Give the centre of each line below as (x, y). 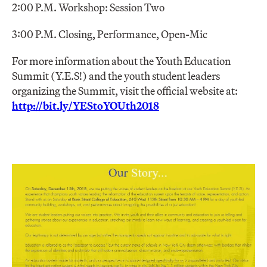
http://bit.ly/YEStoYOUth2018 (86, 106)
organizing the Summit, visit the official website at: (125, 91)
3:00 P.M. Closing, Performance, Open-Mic (110, 35)
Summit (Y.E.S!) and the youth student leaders (116, 76)
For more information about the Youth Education (121, 61)
